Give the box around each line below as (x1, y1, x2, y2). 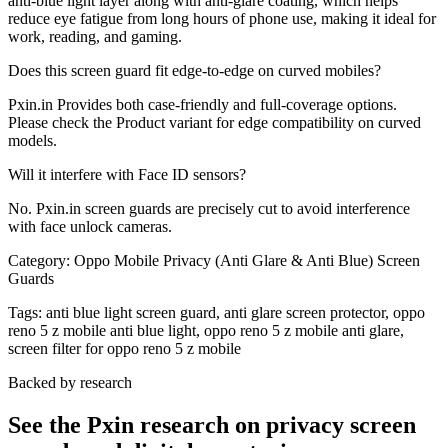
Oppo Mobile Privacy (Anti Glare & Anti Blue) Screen (74, 251, 420, 269)
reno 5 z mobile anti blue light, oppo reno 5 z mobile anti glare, (8, 321, 404, 339)
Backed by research (8, 373, 132, 391)
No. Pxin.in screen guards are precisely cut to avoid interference (8, 199, 410, 217)
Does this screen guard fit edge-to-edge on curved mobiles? (8, 61, 381, 79)
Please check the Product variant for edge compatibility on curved (8, 113, 421, 131)
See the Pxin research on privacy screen (8, 411, 416, 438)
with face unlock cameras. (8, 217, 172, 235)
